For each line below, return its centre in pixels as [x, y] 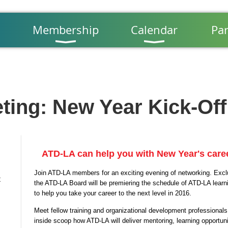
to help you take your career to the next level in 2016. [114, 193]
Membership [65, 30]
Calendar [154, 30]
